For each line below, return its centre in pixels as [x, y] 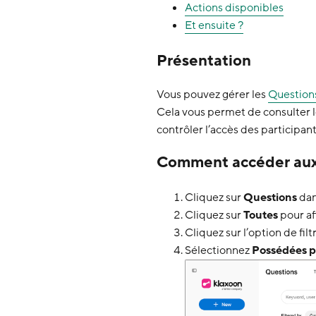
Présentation [204, 61]
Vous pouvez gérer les [212, 94]
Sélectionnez [218, 250]
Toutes [261, 215]
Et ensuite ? [214, 25]
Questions [270, 197]
